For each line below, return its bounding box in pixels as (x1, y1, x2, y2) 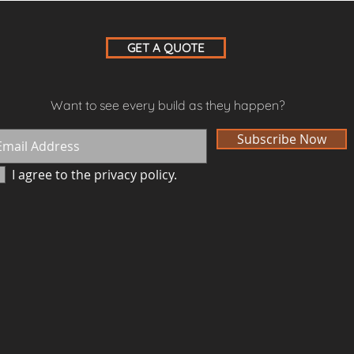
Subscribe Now (237, 130, 326, 149)
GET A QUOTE (127, 40, 205, 56)
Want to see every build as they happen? (50, 97, 285, 114)
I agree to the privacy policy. (12, 166, 177, 184)
